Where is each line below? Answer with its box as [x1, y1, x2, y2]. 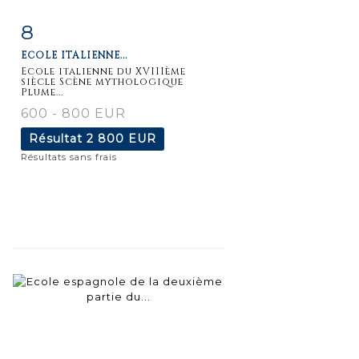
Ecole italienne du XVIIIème [21, 64, 186, 78]
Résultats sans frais [21, 151, 117, 163]
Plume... [21, 85, 63, 99]
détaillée [38, 57, 92, 71]
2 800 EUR [87, 131, 156, 146]
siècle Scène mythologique [21, 75, 184, 88]
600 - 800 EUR [21, 105, 126, 121]
